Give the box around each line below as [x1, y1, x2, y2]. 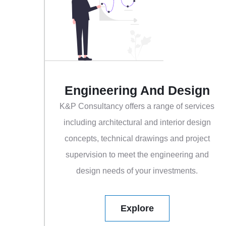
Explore [121, 203, 154, 214]
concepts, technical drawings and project [64, 134, 210, 143]
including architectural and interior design [63, 118, 211, 127]
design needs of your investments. [76, 166, 198, 176]
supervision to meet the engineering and [65, 150, 209, 159]
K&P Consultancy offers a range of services [60, 102, 215, 111]
